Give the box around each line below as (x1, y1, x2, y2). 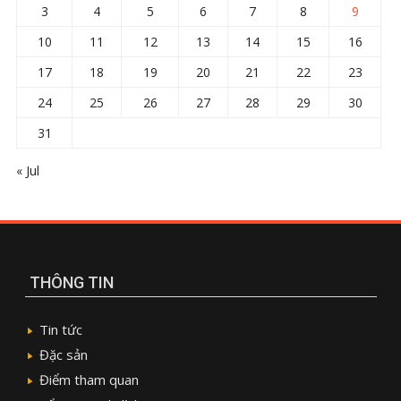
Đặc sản (38, 345, 88, 363)
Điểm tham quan (38, 370, 139, 388)
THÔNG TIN (29, 272, 114, 292)
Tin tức (38, 320, 86, 338)
